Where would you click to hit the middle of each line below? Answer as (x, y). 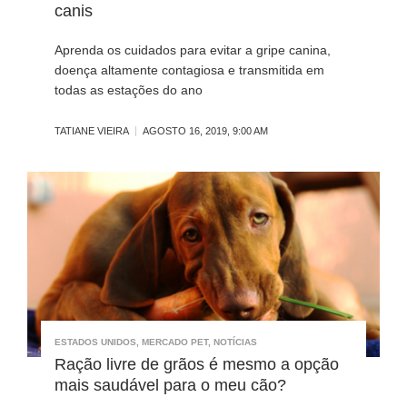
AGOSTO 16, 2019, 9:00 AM (205, 131)
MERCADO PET (175, 342)
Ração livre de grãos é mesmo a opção (197, 364)
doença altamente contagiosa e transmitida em (189, 70)
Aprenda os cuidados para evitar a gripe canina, (193, 50)
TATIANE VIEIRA (92, 131)
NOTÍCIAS (235, 342)
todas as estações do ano (129, 90)
